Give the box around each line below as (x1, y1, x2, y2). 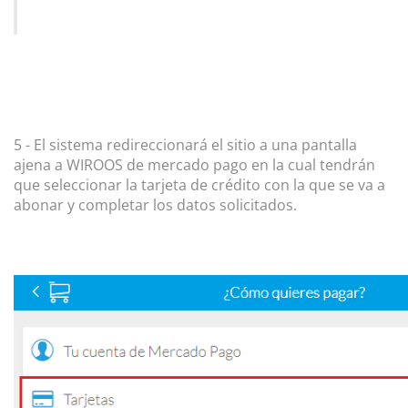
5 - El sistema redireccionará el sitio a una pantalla (14, 135, 357, 155)
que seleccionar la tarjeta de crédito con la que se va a (14, 175, 385, 195)
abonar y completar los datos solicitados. (14, 195, 297, 215)
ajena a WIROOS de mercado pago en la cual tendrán (14, 155, 375, 175)
